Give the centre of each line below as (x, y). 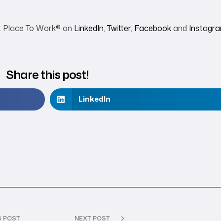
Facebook (153, 28)
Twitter (119, 28)
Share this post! (47, 74)
